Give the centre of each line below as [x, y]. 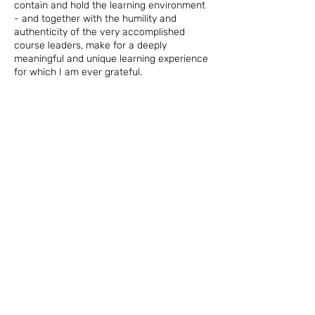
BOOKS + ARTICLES [71, 155]
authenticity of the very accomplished [99, 32]
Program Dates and [83, 171]
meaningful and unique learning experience [111, 59]
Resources [51, 191]
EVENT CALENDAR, [69, 141]
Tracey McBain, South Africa [83, 99]
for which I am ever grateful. [79, 72]
